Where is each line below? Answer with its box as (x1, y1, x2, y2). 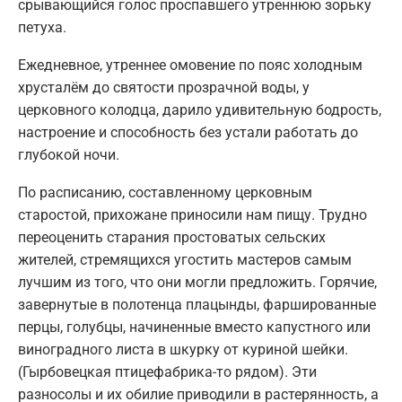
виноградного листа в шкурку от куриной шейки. (18, 341, 348, 359)
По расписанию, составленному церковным (18, 184, 312, 202)
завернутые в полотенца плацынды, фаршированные (18, 296, 376, 314)
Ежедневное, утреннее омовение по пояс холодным (18, 57, 363, 74)
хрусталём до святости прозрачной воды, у (18, 79, 310, 97)
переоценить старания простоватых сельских (18, 229, 326, 247)
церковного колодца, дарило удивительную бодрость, (18, 101, 381, 119)
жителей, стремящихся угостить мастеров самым (18, 251, 352, 269)
